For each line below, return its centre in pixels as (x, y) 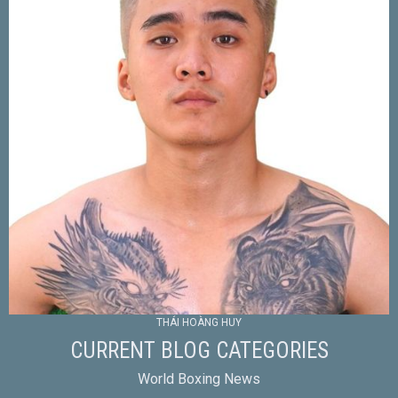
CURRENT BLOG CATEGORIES (199, 350)
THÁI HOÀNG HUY (199, 322)
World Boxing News (199, 378)
